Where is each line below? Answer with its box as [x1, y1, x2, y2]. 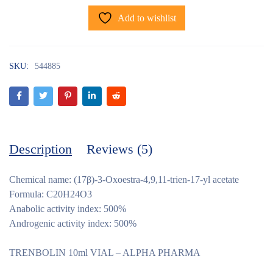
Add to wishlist [117, 13, 176, 23]
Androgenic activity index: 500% [9, 218, 136, 229]
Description [9, 141, 72, 157]
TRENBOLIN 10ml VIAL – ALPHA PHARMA [9, 247, 200, 258]
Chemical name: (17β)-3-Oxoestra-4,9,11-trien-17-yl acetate [9, 174, 239, 185]
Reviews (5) [87, 141, 152, 157]
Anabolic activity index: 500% [9, 204, 126, 214]
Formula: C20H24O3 [9, 189, 92, 199]
